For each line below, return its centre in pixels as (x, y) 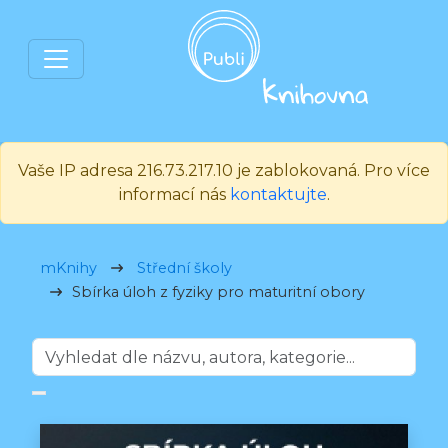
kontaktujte (278, 194)
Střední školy (184, 268)
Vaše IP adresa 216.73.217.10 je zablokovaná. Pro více (224, 170)
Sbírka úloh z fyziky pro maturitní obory (218, 292)
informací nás (174, 194)
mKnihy (68, 268)
